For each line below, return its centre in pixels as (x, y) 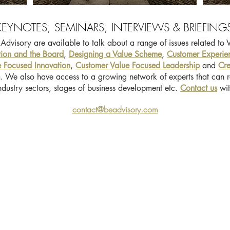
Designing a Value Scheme (115, 54)
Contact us (199, 88)
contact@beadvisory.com (115, 109)
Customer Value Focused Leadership (138, 65)
